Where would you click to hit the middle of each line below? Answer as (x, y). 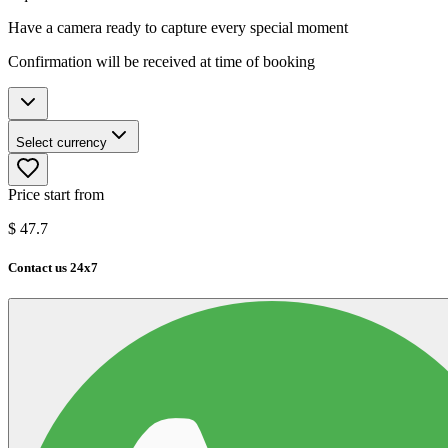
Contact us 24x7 (53, 267)
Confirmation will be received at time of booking (161, 61)
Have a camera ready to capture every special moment (178, 27)
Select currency (61, 142)
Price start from (56, 194)
